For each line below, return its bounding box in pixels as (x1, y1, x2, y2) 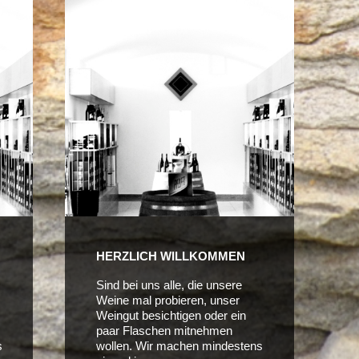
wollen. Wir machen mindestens (95, 338, 263, 353)
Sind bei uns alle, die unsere (95, 277, 242, 292)
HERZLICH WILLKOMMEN (95, 248, 245, 263)
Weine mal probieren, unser (95, 292, 240, 307)
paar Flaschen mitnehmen (95, 323, 232, 337)
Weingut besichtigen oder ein (95, 308, 246, 322)
